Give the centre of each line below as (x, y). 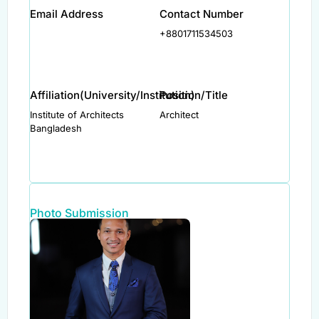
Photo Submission (79, 213)
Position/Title (194, 95)
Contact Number (202, 14)
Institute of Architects (77, 114)
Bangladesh (56, 128)
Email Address (67, 14)
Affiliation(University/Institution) (113, 95)
